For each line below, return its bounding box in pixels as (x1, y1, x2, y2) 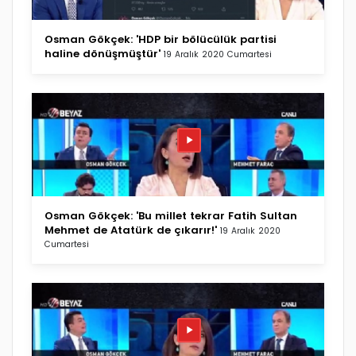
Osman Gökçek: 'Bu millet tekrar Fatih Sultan (44, 207, 297, 223)
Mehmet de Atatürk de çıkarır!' (44, 222, 217, 238)
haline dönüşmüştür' (44, 45, 161, 61)
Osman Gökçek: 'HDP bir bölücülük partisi (44, 31, 277, 47)
